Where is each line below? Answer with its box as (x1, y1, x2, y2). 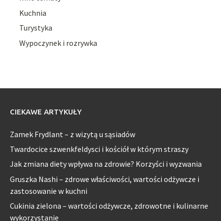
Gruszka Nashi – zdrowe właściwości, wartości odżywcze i (10, 174, 199, 184)
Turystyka (19, 23, 53, 33)
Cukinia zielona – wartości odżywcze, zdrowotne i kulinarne (10, 201, 208, 211)
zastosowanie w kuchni (10, 185, 87, 196)
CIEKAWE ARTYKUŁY (10, 107, 82, 116)
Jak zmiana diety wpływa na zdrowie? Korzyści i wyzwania (10, 159, 202, 169)
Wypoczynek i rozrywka (19, 37, 98, 48)
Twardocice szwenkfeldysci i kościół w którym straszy (10, 144, 188, 154)
